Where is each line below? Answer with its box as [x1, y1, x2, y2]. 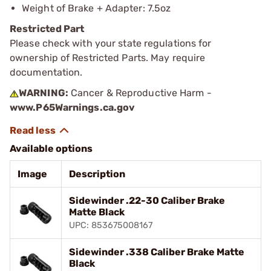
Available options [10, 142, 93, 154]
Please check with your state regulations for [10, 37, 212, 49]
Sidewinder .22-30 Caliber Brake [69, 194, 225, 206]
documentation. [10, 66, 83, 78]
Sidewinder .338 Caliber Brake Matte [69, 246, 244, 258]
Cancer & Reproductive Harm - [68, 87, 212, 99]
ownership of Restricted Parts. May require [10, 51, 206, 64]
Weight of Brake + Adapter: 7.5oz [22, 2, 171, 14]
